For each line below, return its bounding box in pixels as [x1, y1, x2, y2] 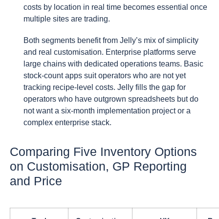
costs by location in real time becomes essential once [23, 2, 207, 11]
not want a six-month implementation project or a [23, 106, 191, 115]
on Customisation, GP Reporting [10, 159, 187, 173]
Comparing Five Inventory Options [10, 144, 197, 158]
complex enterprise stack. [23, 118, 111, 127]
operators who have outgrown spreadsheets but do [23, 94, 198, 103]
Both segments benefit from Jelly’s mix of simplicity [23, 36, 198, 44]
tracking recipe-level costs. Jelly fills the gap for [23, 83, 186, 91]
